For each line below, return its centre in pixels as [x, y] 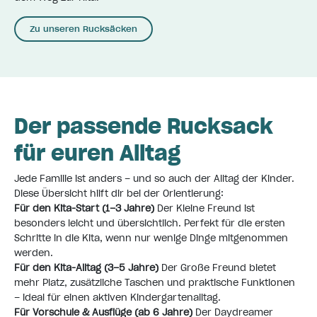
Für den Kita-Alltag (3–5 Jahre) [86, 268]
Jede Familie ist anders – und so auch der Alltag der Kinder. [154, 179]
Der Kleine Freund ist [204, 209]
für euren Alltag [97, 152]
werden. [34, 253]
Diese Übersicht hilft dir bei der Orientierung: [119, 194]
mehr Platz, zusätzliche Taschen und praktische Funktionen [155, 283]
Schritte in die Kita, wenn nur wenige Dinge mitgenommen [151, 238]
